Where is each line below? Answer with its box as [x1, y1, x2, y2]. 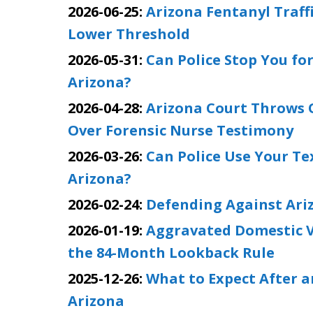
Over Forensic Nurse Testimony [68, 121, 293, 140]
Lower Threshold [68, 24, 190, 43]
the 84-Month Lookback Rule [68, 243, 275, 262]
